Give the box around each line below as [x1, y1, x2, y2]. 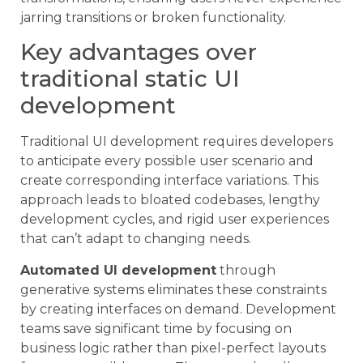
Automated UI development [20, 262, 216, 278]
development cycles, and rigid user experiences [20, 211, 329, 228]
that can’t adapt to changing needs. [20, 231, 251, 247]
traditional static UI [20, 65, 240, 93]
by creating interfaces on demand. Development [20, 301, 336, 317]
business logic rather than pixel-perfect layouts [20, 340, 326, 356]
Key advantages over [20, 38, 257, 66]
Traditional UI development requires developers [20, 134, 333, 150]
